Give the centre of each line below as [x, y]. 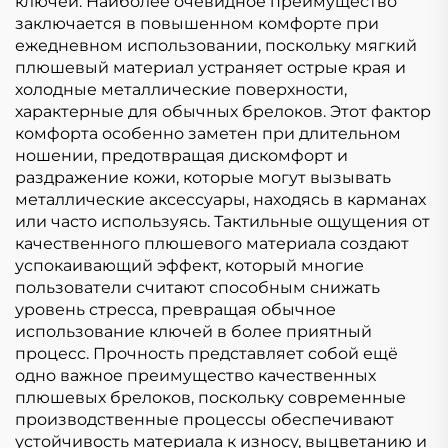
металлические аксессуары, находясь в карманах [220, 199]
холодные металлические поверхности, [181, 89]
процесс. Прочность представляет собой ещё [206, 353]
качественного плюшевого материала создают [212, 243]
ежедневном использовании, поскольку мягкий [216, 45]
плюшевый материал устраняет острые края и [210, 67]
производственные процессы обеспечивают [204, 419]
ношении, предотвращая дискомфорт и [181, 155]
